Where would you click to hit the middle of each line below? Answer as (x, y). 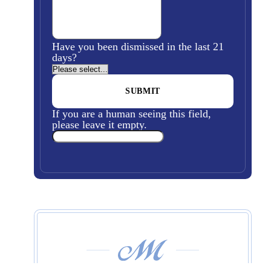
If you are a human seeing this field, (132, 114)
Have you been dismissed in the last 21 (138, 47)
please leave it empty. (100, 125)
